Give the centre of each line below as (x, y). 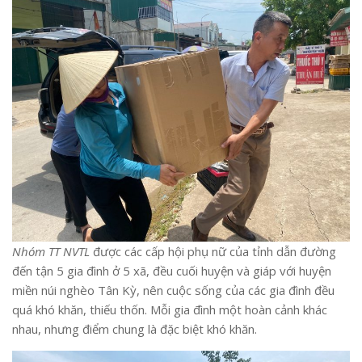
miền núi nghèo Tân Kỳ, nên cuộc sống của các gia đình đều (173, 290)
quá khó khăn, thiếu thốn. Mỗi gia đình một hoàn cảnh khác (170, 309)
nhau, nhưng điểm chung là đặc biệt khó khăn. (135, 328)
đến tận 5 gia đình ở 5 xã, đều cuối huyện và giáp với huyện (172, 270)
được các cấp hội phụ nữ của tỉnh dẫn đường (213, 251)
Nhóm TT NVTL (51, 251)
